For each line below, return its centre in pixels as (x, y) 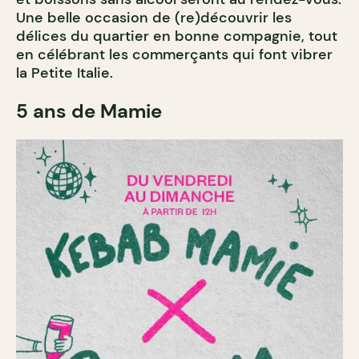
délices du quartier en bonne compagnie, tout (177, 36)
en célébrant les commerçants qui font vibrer (174, 54)
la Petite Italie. (65, 73)
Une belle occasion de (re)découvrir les (154, 17)
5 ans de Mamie (89, 111)
